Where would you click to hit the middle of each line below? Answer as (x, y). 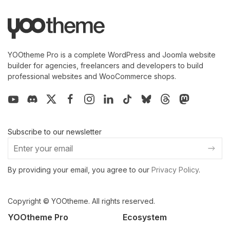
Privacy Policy (175, 169)
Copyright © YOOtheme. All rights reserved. (81, 201)
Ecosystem (145, 217)
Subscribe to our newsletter (55, 131)
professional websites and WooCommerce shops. (92, 76)
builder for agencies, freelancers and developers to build (106, 66)
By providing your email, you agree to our (80, 169)
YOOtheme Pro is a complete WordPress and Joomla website (112, 55)
